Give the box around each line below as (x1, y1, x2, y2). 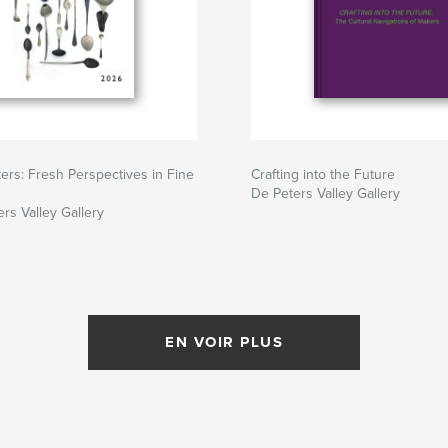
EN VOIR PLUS (165, 332, 283, 351)
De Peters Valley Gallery (251, 184, 400, 202)
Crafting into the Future (251, 165, 395, 183)
